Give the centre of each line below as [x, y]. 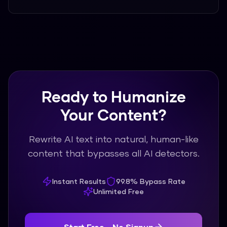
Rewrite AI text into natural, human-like [113, 139]
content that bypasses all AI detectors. [113, 153]
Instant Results [79, 181]
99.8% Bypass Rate [150, 181]
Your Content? [113, 115]
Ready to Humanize [113, 96]
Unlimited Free [119, 191]
